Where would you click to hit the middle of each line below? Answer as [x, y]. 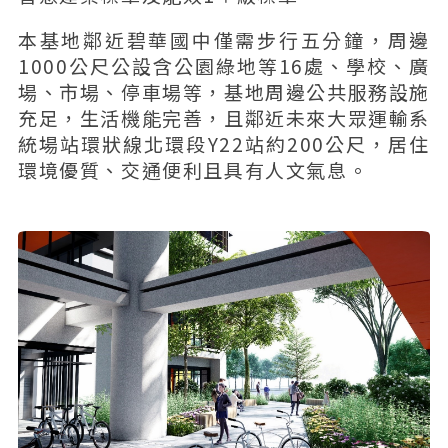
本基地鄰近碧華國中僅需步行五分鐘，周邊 [224, 39]
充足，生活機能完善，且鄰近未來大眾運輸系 [224, 117]
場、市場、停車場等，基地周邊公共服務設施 [224, 91]
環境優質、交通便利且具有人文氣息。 [193, 169]
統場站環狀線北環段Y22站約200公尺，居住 [224, 143]
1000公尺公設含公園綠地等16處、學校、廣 [224, 65]
